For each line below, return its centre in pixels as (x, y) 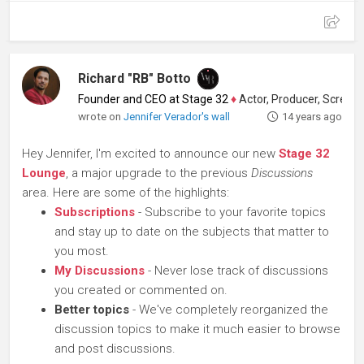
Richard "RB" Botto (135, 79)
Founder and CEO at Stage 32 (154, 100)
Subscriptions (95, 212)
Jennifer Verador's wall (177, 117)
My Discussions (100, 271)
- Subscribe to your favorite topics (230, 212)
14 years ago (312, 117)
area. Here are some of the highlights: (126, 193)
